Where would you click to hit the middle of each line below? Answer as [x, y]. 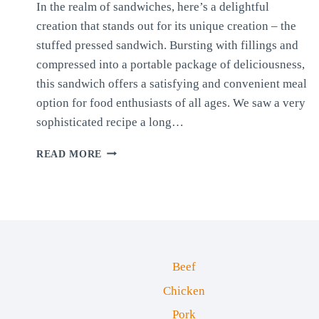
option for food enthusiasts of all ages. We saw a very [171, 103]
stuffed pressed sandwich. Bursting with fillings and [167, 45]
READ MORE [69, 154]
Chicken [184, 291]
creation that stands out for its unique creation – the [166, 26]
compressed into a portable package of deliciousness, [171, 64]
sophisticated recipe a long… [110, 122]
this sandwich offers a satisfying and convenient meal [172, 83]
